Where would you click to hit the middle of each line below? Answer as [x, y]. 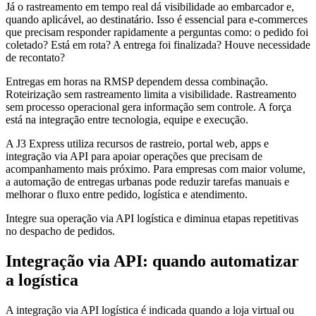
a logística [42, 280]
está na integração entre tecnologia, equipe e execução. [127, 119]
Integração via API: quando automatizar [152, 261]
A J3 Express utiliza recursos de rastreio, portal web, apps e [137, 143]
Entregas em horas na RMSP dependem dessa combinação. [137, 81]
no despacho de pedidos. [60, 231]
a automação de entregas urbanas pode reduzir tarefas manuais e [147, 181]
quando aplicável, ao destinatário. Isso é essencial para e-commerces [157, 19]
